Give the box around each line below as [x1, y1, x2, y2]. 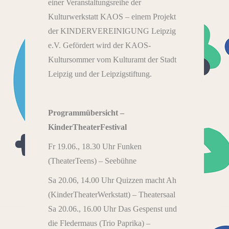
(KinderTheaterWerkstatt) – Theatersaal [48, 190, 175, 199]
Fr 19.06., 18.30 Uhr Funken [48, 142, 142, 151]
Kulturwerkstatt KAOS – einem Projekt [48, 12, 176, 21]
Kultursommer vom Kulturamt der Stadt [48, 55, 176, 64]
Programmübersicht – [48, 108, 124, 117]
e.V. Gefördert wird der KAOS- [48, 40, 151, 50]
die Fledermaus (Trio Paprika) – [48, 218, 150, 227]
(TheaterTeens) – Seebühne [48, 156, 136, 165]
